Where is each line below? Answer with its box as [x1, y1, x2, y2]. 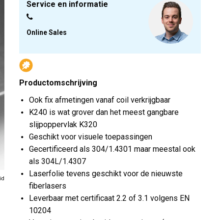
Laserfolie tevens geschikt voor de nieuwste [29, 169, 183, 179]
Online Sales [27, 28, 67, 36]
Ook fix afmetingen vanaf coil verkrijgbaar [29, 95, 170, 105]
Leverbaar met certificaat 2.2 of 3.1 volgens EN [29, 193, 190, 203]
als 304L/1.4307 [29, 157, 86, 166]
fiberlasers [29, 181, 66, 191]
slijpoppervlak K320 [29, 120, 97, 130]
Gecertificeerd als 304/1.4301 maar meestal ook [29, 144, 195, 154]
